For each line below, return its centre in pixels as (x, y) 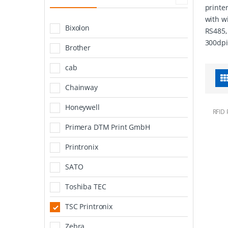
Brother (78, 47)
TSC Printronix (89, 206)
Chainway (81, 87)
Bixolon (78, 27)
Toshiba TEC (86, 186)
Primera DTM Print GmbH (108, 127)
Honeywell (82, 107)
